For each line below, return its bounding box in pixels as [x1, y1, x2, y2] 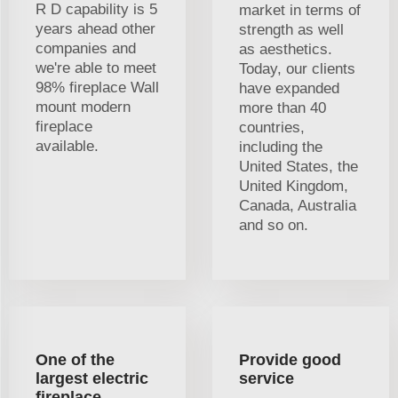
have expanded [239, 79, 339, 97]
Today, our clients [239, 60, 355, 77]
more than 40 [239, 99, 326, 116]
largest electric [36, 369, 148, 387]
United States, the [239, 157, 358, 175]
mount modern [36, 98, 131, 115]
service [239, 369, 294, 387]
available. [36, 137, 99, 155]
